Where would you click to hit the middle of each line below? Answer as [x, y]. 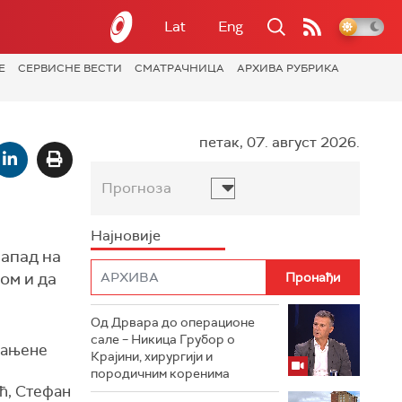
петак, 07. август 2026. [280, 142]
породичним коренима [160, 373]
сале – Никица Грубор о [163, 339]
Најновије [126, 236]
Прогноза [136, 188]
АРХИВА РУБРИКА [288, 68]
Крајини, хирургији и [152, 356]
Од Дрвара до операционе [173, 322]
